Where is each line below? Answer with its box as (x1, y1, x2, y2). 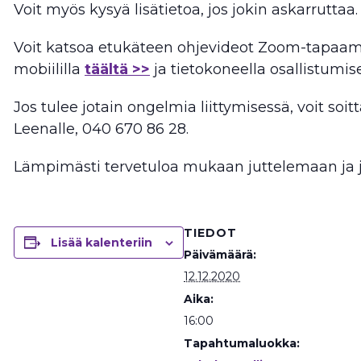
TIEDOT (184, 225, 237, 240)
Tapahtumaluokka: (184, 335, 300, 351)
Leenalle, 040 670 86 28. (14, 119, 189, 138)
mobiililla (14, 60, 85, 78)
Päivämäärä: (184, 247, 256, 262)
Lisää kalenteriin (51, 234, 152, 250)
